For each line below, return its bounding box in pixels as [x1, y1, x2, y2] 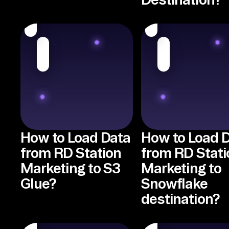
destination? [141, 191, 219, 207]
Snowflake [141, 175, 208, 191]
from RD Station [20, 145, 122, 161]
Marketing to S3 [20, 160, 121, 176]
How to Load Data [20, 129, 131, 145]
